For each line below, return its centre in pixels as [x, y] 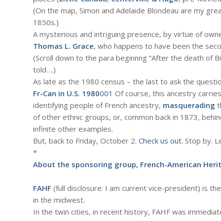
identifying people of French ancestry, [98, 105]
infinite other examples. [73, 129]
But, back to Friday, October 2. [86, 141]
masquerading [189, 105]
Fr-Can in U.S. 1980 [66, 93]
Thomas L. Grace [63, 46]
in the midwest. [59, 200]
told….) [44, 70]
